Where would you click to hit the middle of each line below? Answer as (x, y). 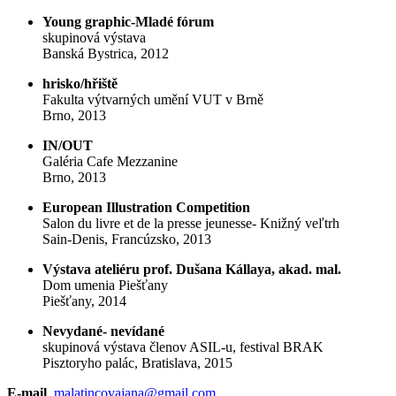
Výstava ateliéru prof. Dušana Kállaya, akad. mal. (192, 270)
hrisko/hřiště (80, 84)
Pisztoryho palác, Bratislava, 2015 (137, 363)
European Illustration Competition (146, 208)
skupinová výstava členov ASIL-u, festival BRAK (183, 347)
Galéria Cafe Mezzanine (110, 162)
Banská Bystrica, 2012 (106, 54)
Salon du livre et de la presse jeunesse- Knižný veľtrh (191, 224)
